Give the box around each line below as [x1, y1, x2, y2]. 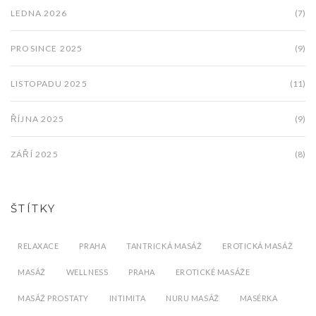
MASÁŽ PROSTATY [18, 293, 89, 303]
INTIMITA [109, 293, 146, 303]
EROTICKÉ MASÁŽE [175, 267, 250, 277]
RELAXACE [18, 241, 59, 251]
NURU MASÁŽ [166, 293, 219, 303]
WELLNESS [66, 267, 109, 277]
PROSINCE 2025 [11, 43, 83, 54]
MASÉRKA [239, 293, 278, 303]
